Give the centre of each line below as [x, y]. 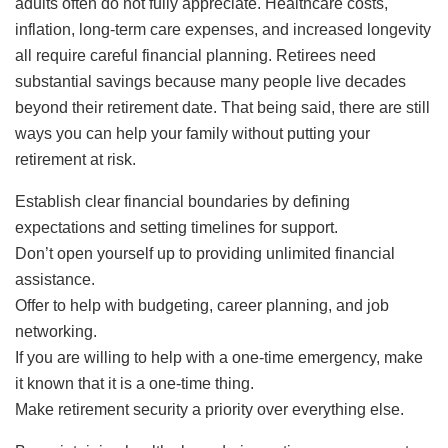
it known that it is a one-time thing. [134, 383]
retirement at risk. [75, 159]
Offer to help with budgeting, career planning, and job [202, 305]
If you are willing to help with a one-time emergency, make [219, 357]
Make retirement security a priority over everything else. [209, 409]
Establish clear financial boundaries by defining [182, 201]
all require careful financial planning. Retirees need [195, 55]
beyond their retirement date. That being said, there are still [222, 107]
